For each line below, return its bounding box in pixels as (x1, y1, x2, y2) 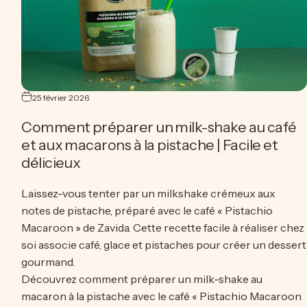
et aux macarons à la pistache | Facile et (21, 136, 278, 154)
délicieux (21, 153, 81, 172)
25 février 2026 (32, 93, 90, 103)
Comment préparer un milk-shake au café (21, 118, 297, 136)
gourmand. (21, 255, 76, 269)
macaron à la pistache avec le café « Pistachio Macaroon (21, 289, 302, 304)
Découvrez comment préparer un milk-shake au (21, 272, 263, 286)
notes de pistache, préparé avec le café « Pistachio (21, 204, 273, 218)
